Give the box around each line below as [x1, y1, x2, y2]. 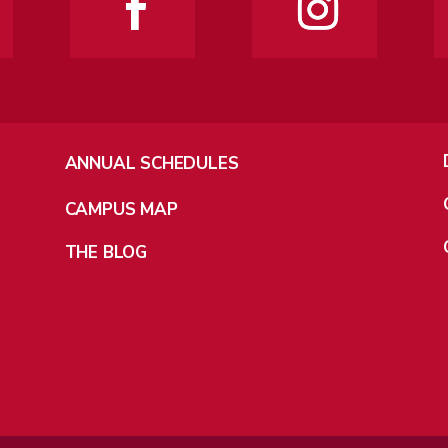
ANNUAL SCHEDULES [64, 151, 239, 175]
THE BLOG [64, 240, 147, 264]
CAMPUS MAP [64, 197, 178, 221]
